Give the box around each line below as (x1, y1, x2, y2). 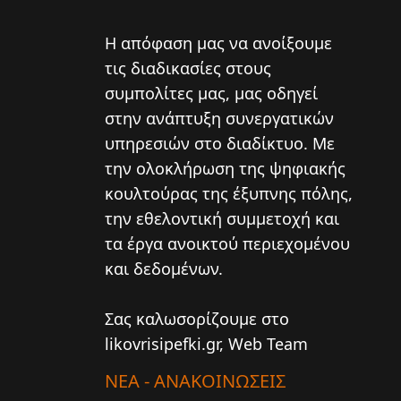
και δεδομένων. (105, 258, 223, 279)
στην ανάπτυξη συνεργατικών (105, 107, 334, 129)
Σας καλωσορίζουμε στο (105, 308, 289, 329)
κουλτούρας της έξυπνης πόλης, (105, 183, 353, 204)
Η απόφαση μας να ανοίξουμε (105, 32, 332, 54)
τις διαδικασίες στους (105, 57, 271, 79)
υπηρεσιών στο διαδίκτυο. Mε (105, 132, 335, 154)
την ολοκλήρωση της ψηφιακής (105, 158, 346, 179)
